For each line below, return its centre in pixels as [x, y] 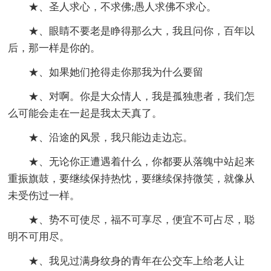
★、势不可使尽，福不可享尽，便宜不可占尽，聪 [142, 220]
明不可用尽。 [39, 237]
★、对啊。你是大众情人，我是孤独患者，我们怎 [142, 97]
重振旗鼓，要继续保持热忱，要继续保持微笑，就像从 [132, 179]
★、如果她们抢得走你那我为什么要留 [116, 73]
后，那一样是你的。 [54, 48]
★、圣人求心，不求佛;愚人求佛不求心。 [123, 7]
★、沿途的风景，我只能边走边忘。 [111, 138]
